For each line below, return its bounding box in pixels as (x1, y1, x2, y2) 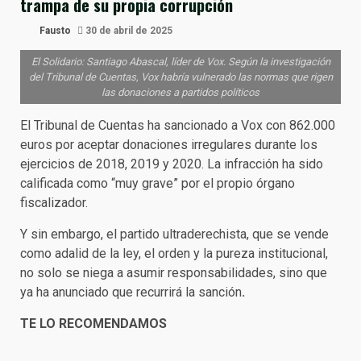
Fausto (37, 25, 71, 36)
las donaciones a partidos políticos (102, 86, 259, 98)
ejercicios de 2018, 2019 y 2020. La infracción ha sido (20, 156, 323, 172)
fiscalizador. (20, 195, 88, 210)
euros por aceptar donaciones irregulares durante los (20, 137, 317, 152)
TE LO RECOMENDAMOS (20, 316, 167, 331)
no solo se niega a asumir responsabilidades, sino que (20, 265, 327, 280)
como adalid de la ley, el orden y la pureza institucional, (20, 246, 328, 261)
